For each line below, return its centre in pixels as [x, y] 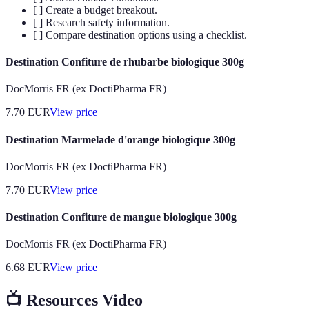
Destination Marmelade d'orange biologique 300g [120, 139]
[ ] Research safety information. [101, 22]
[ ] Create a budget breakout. [95, 10]
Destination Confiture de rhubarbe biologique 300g [125, 62]
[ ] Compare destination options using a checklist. [140, 34]
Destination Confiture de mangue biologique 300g [121, 217]
